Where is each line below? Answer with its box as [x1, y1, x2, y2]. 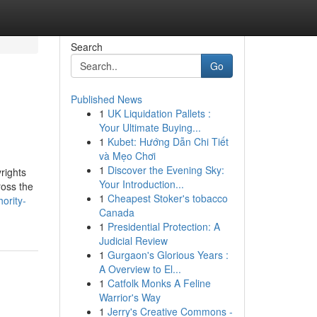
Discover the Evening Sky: [107, 163, 224, 177]
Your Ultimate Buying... [98, 120, 201, 134]
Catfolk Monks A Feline [107, 276, 211, 290]
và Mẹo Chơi [98, 149, 156, 163]
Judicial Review [98, 234, 168, 248]
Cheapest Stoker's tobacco [107, 191, 228, 205]
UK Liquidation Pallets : [107, 106, 211, 120]
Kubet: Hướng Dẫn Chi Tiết [107, 134, 229, 149]
